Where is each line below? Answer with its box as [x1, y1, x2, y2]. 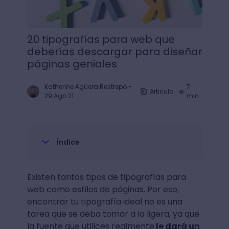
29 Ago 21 [44, 91, 74, 100]
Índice [56, 137, 80, 147]
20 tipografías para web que [27, 32, 175, 47]
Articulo [149, 87, 173, 96]
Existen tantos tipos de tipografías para [27, 171, 186, 183]
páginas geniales [27, 57, 117, 71]
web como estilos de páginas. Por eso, [27, 184, 179, 195]
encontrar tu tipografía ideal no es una [27, 196, 182, 208]
